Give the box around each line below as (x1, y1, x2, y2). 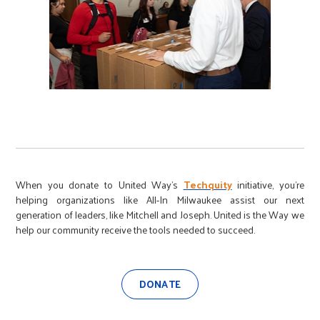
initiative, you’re (231, 176, 304, 194)
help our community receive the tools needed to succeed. (16, 221, 256, 239)
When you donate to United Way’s (16, 176, 184, 194)
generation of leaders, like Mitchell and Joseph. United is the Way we (16, 206, 304, 224)
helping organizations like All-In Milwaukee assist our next (16, 191, 304, 209)
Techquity (183, 176, 232, 194)
